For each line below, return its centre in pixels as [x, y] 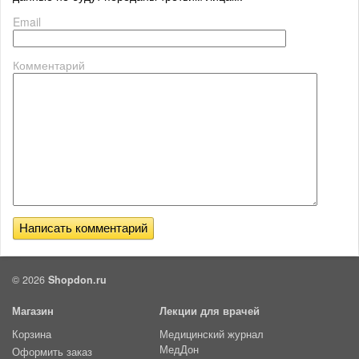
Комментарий [49, 65]
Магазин [33, 311]
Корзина [32, 334]
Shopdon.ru [77, 279]
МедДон [179, 349]
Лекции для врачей [210, 311]
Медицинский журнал [212, 334]
